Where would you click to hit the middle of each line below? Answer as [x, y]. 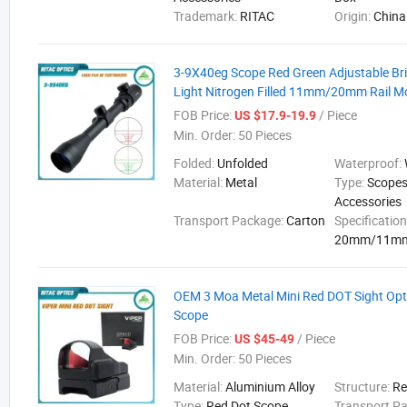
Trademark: [207, 16]
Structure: [364, 387]
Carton [306, 220]
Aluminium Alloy [270, 387]
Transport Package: [230, 220]
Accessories [368, 201]
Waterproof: [370, 163]
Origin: [354, 16]
